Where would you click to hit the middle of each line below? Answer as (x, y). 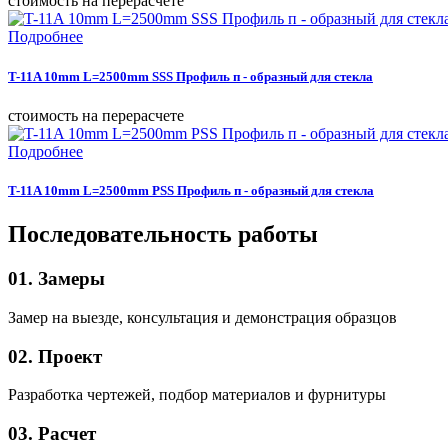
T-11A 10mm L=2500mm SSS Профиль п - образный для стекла (190, 76)
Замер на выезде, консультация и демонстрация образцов (202, 317)
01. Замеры (56, 279)
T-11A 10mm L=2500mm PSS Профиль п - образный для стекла (191, 190)
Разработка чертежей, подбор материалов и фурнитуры (197, 395)
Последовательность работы (163, 234)
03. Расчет (52, 433)
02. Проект (55, 356)
